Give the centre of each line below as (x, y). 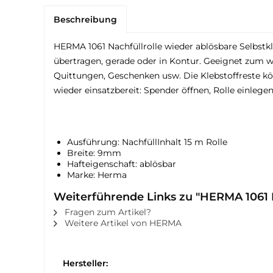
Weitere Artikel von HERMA (122, 223)
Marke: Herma (97, 175)
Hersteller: (85, 263)
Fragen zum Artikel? (107, 212)
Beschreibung (85, 19)
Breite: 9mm (94, 153)
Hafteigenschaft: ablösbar (122, 164)
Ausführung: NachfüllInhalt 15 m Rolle (147, 142)
